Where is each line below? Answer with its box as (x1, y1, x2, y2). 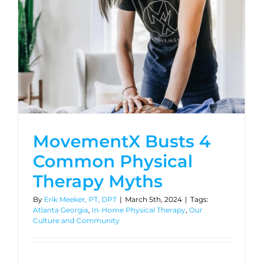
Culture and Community (33, 215, 120, 225)
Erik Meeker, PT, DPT (44, 194, 117, 204)
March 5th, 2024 (125, 194, 182, 204)
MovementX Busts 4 (33, 130, 211, 151)
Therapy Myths (33, 170, 163, 191)
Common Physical (33, 150, 193, 171)
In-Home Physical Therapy (92, 205, 186, 214)
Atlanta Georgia (33, 205, 88, 214)
